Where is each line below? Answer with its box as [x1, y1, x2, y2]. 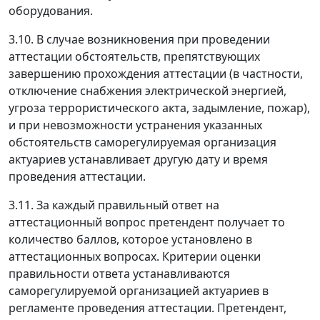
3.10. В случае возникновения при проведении [9, 31, 270, 48]
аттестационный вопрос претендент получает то [9, 214, 285, 231]
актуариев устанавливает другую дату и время [9, 151, 268, 168]
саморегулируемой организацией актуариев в [9, 283, 269, 299]
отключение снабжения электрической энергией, [9, 83, 286, 99]
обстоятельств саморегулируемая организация [9, 134, 276, 151]
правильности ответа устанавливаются [9, 266, 230, 282]
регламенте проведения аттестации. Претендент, [9, 300, 286, 316]
